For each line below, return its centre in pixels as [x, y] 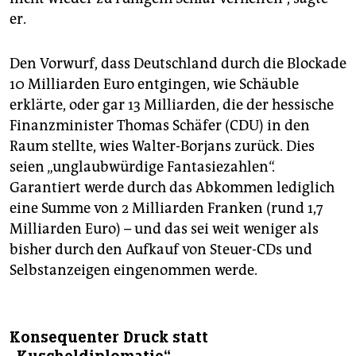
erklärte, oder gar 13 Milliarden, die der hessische [172, 105]
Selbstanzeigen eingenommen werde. [133, 271]
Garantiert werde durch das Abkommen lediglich [172, 188]
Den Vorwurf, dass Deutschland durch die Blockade [178, 64]
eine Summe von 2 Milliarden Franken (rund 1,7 [166, 209]
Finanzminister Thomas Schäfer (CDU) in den [160, 126]
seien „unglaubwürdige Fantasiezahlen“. [142, 167]
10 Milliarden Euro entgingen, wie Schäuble [154, 85]
